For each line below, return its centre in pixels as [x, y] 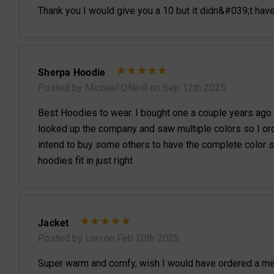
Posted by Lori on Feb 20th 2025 [109, 239]
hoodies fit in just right [85, 161]
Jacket [54, 223]
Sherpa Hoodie [72, 72]
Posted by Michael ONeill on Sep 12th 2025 [132, 88]
